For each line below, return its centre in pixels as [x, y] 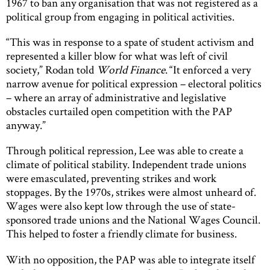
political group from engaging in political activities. [120, 16]
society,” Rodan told [51, 70]
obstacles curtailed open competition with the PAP [119, 111]
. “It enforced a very [208, 70]
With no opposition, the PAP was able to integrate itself [130, 259]
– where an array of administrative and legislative [116, 98]
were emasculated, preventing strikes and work [111, 178]
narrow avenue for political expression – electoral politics [134, 84]
